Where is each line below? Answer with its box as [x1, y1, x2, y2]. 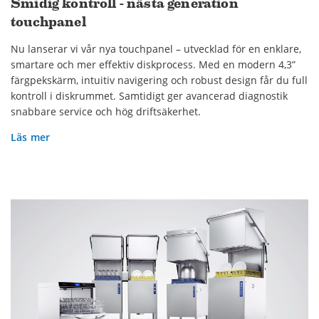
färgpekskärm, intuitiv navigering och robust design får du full [11, 73, 308, 87]
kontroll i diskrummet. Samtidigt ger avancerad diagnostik [11, 88, 288, 103]
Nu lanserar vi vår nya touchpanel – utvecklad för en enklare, [11, 41, 301, 56]
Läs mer [11, 130, 51, 144]
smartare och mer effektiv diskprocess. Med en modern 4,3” [11, 57, 296, 71]
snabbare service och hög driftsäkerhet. [11, 104, 201, 118]
